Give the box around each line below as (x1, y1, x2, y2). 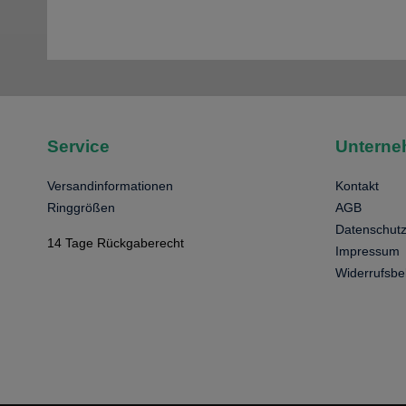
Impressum (334, 243, 400, 258)
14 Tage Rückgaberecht (47, 235, 184, 250)
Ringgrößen (47, 199, 115, 215)
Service (47, 136, 110, 156)
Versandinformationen (47, 178, 173, 193)
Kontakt (334, 178, 379, 193)
